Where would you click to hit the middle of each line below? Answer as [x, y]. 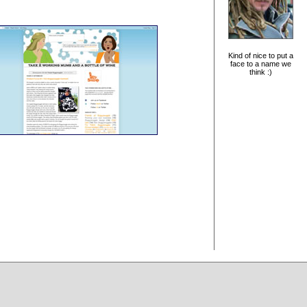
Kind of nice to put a [261, 56]
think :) [261, 72]
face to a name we [261, 64]
